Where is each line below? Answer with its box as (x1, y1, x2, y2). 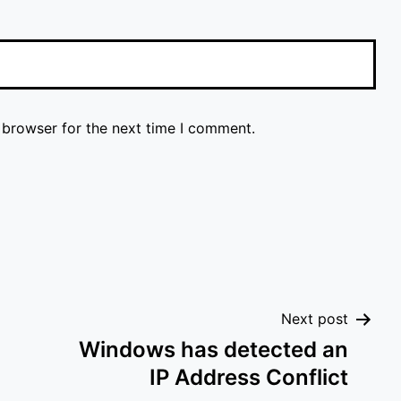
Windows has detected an (79, 337, 349, 363)
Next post (281, 310, 349, 328)
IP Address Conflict (149, 364, 349, 391)
